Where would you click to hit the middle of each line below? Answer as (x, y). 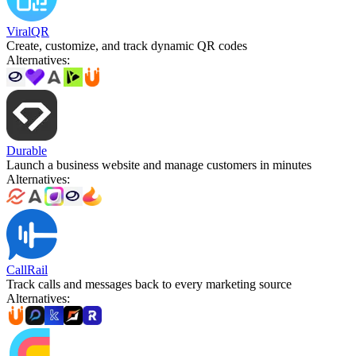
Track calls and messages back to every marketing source (149, 284)
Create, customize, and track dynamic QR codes (127, 45)
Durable (27, 150)
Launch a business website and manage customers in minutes (159, 164)
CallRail (27, 269)
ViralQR (28, 31)
